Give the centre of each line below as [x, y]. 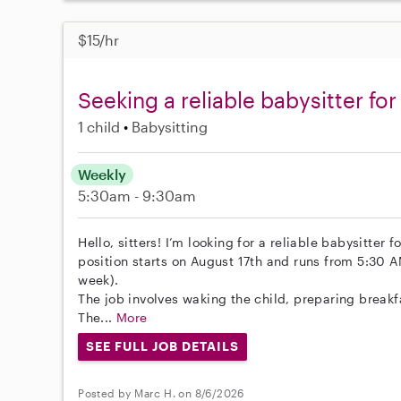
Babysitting [170, 127]
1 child [99, 127]
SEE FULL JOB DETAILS [162, 346]
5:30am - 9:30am [137, 196]
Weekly [102, 175]
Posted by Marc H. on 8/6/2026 [161, 392]
